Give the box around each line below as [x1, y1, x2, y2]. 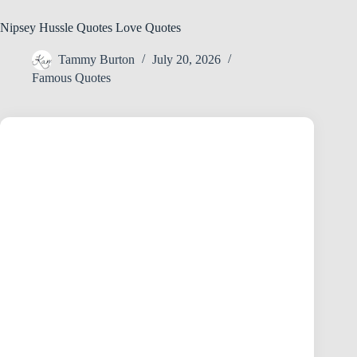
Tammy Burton [58, 53, 135, 67]
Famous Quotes [32, 71, 111, 85]
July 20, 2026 [152, 53, 221, 67]
